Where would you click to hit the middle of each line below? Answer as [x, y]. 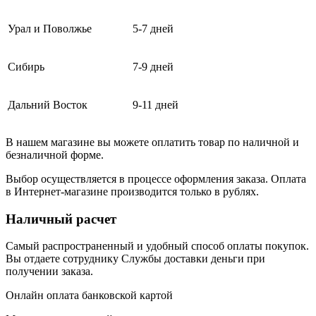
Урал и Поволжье [50, 28]
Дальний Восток [48, 104]
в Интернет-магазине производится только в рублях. [132, 191]
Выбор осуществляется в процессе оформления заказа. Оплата [156, 178]
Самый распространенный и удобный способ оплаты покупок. [157, 246]
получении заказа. [49, 272]
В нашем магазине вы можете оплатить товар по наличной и [152, 142]
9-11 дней [156, 104]
